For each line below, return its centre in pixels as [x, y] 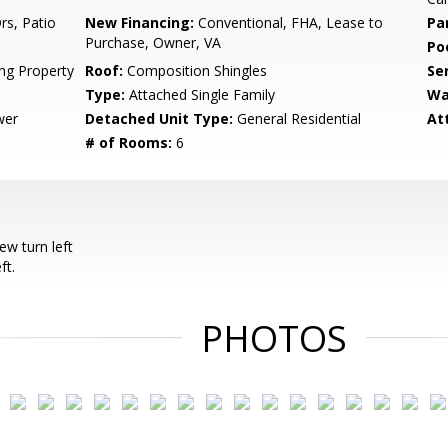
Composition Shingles [195, 70]
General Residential [297, 118]
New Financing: [140, 22]
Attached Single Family [200, 94]
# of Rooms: [129, 142]
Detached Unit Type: [159, 118]
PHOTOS [274, 338]
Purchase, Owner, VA [153, 42]
